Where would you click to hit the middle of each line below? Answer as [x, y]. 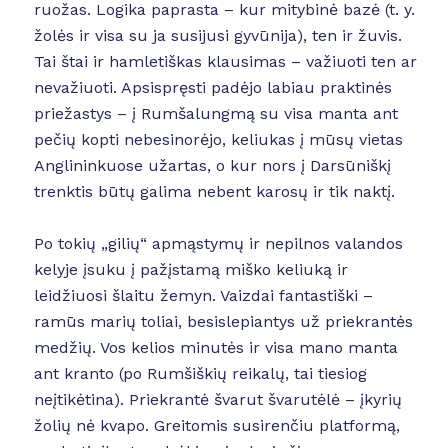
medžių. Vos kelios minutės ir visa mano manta [215, 347]
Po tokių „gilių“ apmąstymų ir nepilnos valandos [218, 243]
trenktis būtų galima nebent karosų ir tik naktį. [214, 192]
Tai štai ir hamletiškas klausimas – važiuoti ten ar [225, 62]
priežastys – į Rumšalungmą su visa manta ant [215, 114]
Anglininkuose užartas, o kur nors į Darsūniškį [212, 166]
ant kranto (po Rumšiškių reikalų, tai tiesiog [200, 373]
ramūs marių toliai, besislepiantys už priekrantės [223, 321]
